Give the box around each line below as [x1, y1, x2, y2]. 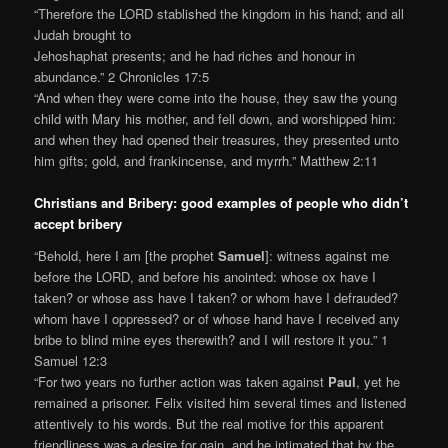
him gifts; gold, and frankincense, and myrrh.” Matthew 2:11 [34, 150, 379, 170]
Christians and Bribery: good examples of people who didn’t [34, 192, 409, 212]
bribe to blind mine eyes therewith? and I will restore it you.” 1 [34, 329, 389, 349]
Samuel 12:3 [34, 350, 108, 370]
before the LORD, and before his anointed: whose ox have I [34, 266, 377, 286]
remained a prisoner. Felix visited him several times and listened [34, 392, 407, 412]
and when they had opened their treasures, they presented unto [34, 129, 400, 149]
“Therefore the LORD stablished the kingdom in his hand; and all [34, 3, 405, 23]
